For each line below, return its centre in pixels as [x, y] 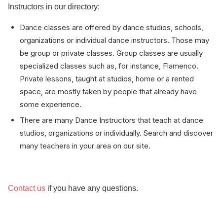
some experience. [51, 104]
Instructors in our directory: [55, 7]
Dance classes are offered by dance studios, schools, [111, 27]
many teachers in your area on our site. [85, 146]
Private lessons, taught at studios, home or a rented [107, 79]
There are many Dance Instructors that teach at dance [111, 120]
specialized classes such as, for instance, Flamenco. [109, 66]
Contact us [27, 188]
